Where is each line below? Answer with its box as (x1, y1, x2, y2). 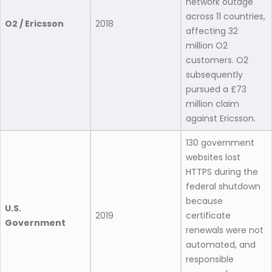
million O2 (186, 39, 228, 52)
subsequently (186, 69, 243, 81)
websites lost (186, 151, 240, 164)
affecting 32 (186, 25, 238, 38)
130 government (186, 137, 254, 149)
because (186, 195, 223, 208)
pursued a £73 (186, 83, 246, 96)
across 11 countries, (186, 10, 265, 23)
